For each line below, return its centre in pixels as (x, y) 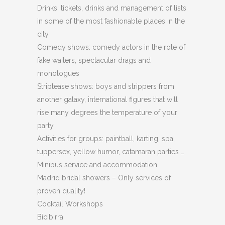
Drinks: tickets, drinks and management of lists (112, 8)
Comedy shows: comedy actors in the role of (111, 47)
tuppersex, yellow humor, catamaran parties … (111, 152)
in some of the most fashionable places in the (111, 21)
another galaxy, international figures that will (107, 99)
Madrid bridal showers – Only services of (104, 178)
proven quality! (61, 191)
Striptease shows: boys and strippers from (106, 86)
